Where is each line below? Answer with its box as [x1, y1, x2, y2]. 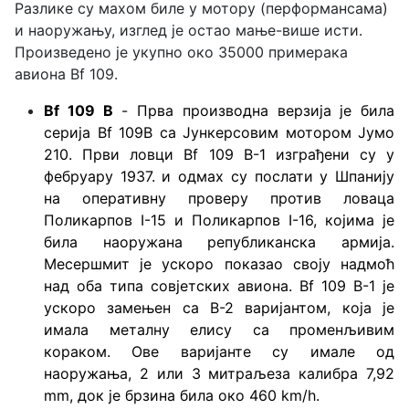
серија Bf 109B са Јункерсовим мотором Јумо [44, 122, 394, 142]
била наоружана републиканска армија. [44, 232, 394, 251]
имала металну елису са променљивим [44, 320, 394, 339]
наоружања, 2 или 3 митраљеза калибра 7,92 [44, 363, 394, 383]
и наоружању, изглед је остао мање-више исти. [15, 20, 362, 39]
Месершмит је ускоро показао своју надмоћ [44, 254, 394, 273]
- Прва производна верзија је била [112, 100, 394, 120]
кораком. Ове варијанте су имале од [44, 341, 394, 361]
